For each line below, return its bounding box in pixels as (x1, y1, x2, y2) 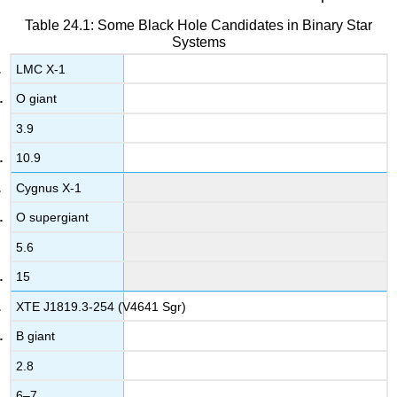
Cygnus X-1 (16, 180, 82, 195)
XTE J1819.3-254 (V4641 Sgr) (16, 299, 187, 314)
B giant (16, 329, 56, 344)
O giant (16, 91, 58, 106)
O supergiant (16, 210, 90, 225)
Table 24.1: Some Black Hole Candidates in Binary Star (25, 17, 372, 33)
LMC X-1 (16, 61, 66, 76)
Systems (171, 34, 226, 50)
